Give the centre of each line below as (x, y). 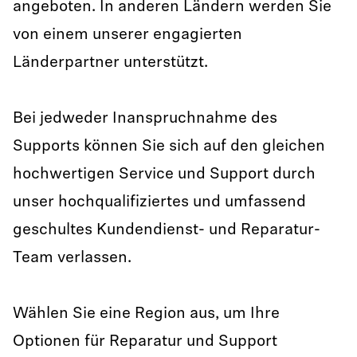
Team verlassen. (74, 258)
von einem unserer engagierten (127, 35)
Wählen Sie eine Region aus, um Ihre (146, 314)
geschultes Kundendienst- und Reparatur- (167, 230)
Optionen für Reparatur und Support (145, 342)
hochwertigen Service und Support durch (164, 175)
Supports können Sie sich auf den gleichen (169, 147)
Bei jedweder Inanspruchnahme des (145, 119)
